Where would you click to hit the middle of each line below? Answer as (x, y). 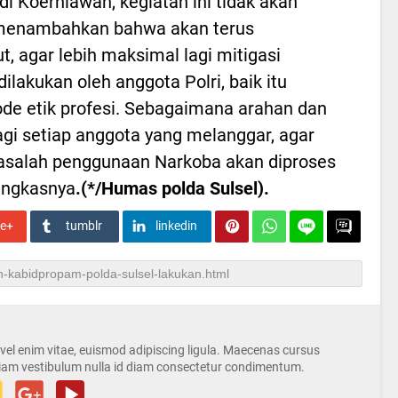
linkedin (176, 225)
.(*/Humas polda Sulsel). (172, 188)
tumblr (84, 225)
